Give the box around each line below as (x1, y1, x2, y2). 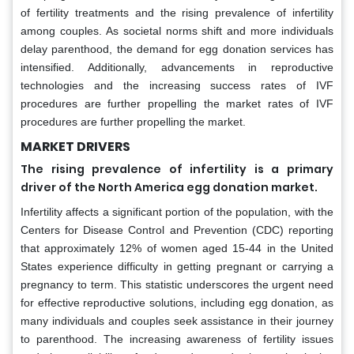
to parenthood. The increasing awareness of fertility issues (21, 332, 333, 345)
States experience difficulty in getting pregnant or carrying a (21, 259, 333, 273)
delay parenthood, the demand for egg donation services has (21, 42, 333, 55)
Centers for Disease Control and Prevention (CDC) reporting (21, 223, 333, 236)
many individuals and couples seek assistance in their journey (21, 314, 333, 327)
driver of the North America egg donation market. (21, 179, 318, 195)
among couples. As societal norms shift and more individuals (21, 24, 333, 37)
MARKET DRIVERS (21, 137, 130, 156)
